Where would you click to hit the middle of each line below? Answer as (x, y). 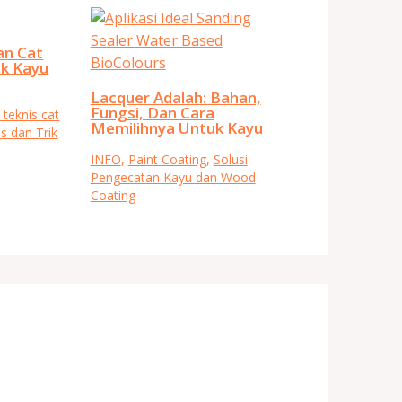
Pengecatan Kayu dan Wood (173, 177)
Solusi (230, 159)
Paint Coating (167, 159)
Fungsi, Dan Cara (152, 112)
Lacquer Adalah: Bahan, (175, 97)
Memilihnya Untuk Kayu (176, 127)
